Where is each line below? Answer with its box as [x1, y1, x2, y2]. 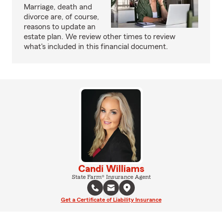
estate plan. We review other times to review [24, 33, 175, 41]
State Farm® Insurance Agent [71, 173, 151, 180]
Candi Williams [78, 164, 144, 174]
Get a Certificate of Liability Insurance [60, 196, 162, 203]
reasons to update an [24, 23, 96, 31]
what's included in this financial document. [24, 43, 168, 51]
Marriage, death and [24, 3, 92, 11]
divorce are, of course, [24, 13, 99, 21]
